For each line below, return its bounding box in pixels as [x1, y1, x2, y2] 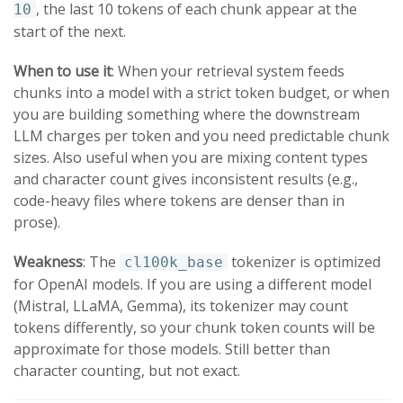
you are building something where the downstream [13, 103, 360, 124]
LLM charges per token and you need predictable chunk [13, 125, 390, 146]
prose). [13, 211, 60, 232]
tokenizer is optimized [228, 251, 381, 272]
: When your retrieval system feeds [112, 60, 345, 81]
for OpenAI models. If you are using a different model [13, 273, 372, 294]
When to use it [13, 60, 112, 81]
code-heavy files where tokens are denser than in [13, 190, 345, 210]
